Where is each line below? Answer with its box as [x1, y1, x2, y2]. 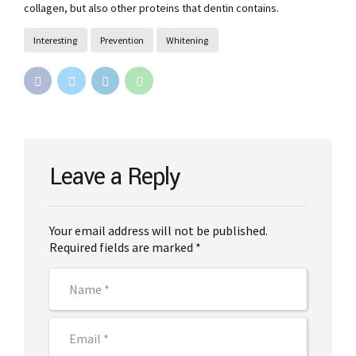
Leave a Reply [49, 161, 180, 194]
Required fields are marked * [49, 239, 201, 256]
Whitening [166, 34, 209, 47]
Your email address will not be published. [49, 222, 268, 239]
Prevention [99, 34, 144, 47]
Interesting [33, 34, 78, 47]
